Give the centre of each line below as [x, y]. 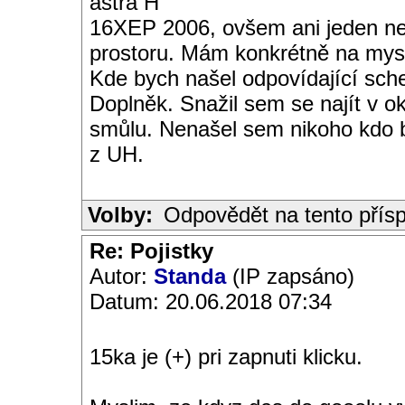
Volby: [120, 215]
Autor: [122, 276]
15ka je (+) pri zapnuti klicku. [226, 357]
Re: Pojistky [151, 251]
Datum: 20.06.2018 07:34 [211, 301]
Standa [190, 276]
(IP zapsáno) [290, 276]
